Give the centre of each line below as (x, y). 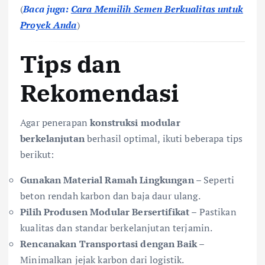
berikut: (37, 155)
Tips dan (71, 64)
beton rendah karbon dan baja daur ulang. (110, 196)
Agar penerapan (55, 123)
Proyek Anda (49, 25)
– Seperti (214, 180)
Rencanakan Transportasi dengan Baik (109, 244)
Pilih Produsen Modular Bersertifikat (105, 212)
